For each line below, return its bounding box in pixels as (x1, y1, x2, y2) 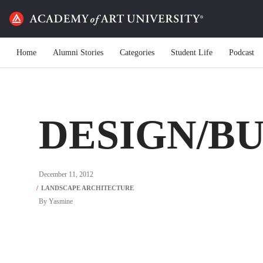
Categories (120, 48, 154, 57)
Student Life (171, 48, 213, 57)
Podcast (229, 48, 254, 57)
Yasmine (49, 197, 73, 205)
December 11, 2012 (39, 170, 93, 178)
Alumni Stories (53, 48, 103, 57)
